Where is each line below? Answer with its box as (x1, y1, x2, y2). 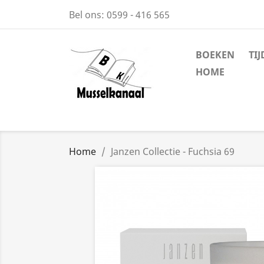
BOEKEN (196, 48, 235, 61)
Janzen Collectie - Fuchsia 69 (111, 145, 235, 158)
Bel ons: (69, 8, 107, 21)
